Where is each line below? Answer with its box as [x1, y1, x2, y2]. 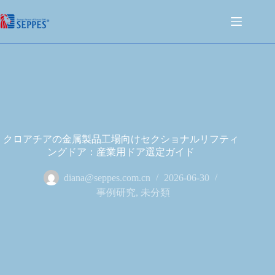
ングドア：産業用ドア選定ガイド [47, 147, 195, 157]
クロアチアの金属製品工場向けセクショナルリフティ [3, 134, 239, 144]
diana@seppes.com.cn [64, 172, 151, 184]
